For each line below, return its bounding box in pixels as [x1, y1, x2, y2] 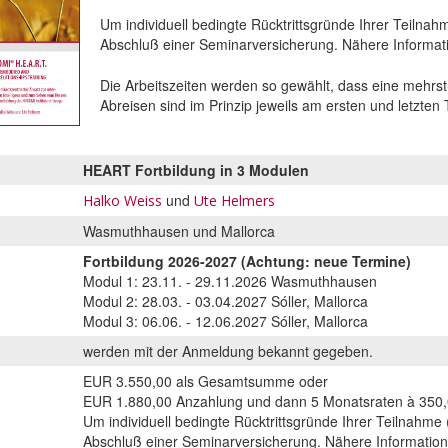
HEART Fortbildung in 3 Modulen [83, 159, 309, 180]
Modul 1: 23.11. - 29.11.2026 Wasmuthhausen [83, 270, 377, 291]
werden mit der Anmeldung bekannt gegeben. [83, 340, 373, 361]
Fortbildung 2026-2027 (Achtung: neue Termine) [83, 250, 411, 271]
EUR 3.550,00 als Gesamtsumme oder [83, 370, 328, 391]
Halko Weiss [83, 190, 162, 210]
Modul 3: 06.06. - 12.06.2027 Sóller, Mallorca [83, 310, 368, 331]
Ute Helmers [194, 190, 275, 210]
